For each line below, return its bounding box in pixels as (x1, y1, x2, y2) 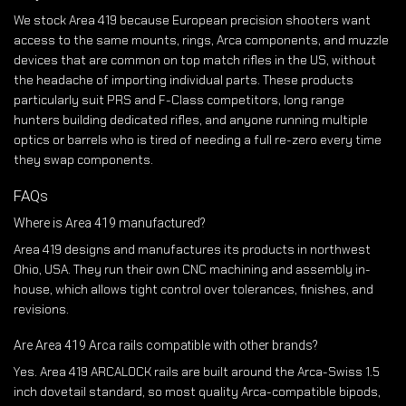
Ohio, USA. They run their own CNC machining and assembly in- (14, 261, 371, 277)
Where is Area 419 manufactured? (14, 216, 206, 230)
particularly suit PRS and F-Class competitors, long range (14, 92, 344, 109)
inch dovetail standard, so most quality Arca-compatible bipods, (14, 383, 381, 401)
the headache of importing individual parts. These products (14, 72, 353, 89)
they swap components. (14, 151, 153, 169)
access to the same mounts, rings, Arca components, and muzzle (14, 32, 389, 49)
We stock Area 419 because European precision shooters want (14, 12, 371, 29)
